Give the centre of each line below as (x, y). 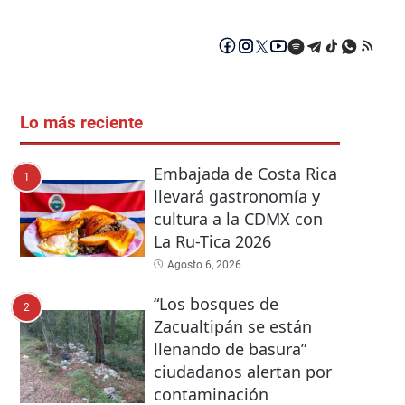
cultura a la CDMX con (238, 219)
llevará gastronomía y (236, 197)
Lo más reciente (81, 123)
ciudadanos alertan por (242, 371)
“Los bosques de (216, 303)
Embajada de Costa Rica (245, 174)
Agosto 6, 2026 (204, 265)
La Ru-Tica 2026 (212, 242)
